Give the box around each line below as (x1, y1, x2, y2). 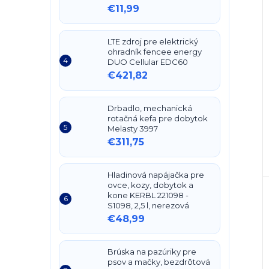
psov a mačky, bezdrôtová (107, 257, 210, 267)
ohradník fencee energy (107, 47, 202, 56)
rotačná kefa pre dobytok (107, 113, 208, 123)
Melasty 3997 (107, 124, 158, 133)
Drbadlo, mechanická (107, 103, 192, 113)
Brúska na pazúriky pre (107, 247, 196, 256)
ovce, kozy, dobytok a (107, 180, 193, 190)
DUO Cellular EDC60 (107, 57, 188, 67)
